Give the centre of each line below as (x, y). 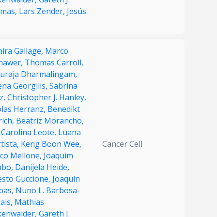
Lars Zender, (43, 11)
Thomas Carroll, (54, 63)
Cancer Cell (122, 144)
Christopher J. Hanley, (47, 98)
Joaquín (66, 179)
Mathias (29, 202)
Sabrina (63, 86)
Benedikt (64, 109)
